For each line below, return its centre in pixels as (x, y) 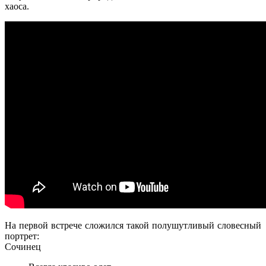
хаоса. (17, 7)
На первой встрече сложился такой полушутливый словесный (133, 226)
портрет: (22, 236)
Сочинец (23, 247)
